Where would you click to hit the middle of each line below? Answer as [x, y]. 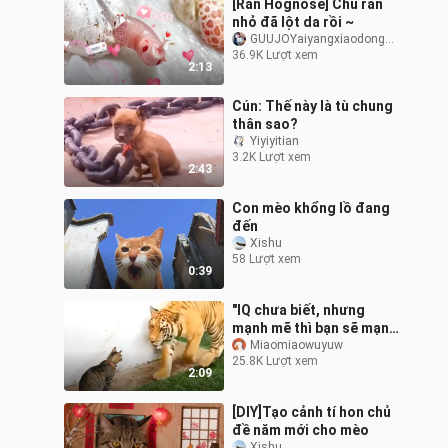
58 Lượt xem [266, 259]
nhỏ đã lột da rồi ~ [293, 22]
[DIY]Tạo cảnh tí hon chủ [311, 412]
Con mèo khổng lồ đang [311, 208]
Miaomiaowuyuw [296, 345]
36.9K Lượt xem [275, 55]
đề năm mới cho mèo [300, 430]
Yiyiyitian [274, 141]
